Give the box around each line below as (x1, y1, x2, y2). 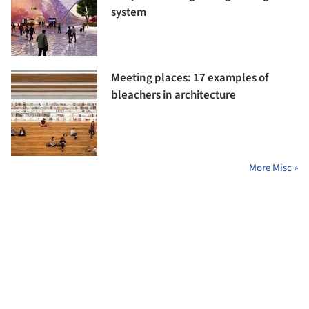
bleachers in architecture (111, 87, 236, 104)
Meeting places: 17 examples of (111, 70, 268, 87)
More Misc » (249, 161, 298, 176)
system (111, 4, 146, 21)
